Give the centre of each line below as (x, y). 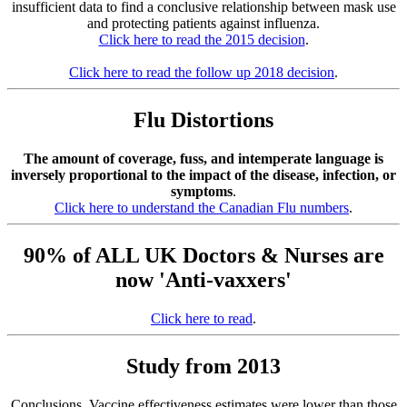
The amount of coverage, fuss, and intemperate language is (203, 158)
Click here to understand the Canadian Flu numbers (202, 207)
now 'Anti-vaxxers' (203, 279)
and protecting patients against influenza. (203, 24)
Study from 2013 (203, 366)
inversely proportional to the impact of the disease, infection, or (203, 174)
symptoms (202, 191)
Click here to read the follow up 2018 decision (202, 73)
